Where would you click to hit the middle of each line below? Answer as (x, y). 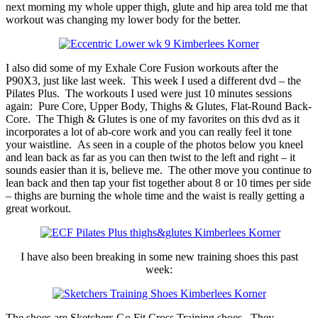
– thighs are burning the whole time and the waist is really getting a (155, 195)
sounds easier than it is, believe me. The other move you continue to (159, 170)
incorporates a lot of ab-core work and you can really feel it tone (149, 131)
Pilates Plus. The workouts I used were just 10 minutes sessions (149, 93)
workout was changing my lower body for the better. (123, 19)
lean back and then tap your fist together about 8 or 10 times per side (158, 182)
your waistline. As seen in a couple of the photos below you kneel (154, 144)
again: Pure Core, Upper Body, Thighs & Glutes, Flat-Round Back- (159, 106)
